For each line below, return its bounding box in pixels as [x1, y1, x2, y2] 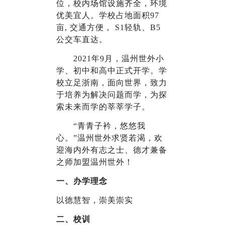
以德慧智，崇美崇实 [56, 196, 138, 205]
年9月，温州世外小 [91, 54, 164, 63]
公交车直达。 [56, 35, 107, 44]
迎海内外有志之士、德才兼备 [56, 146, 167, 155]
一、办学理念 [56, 177, 107, 186]
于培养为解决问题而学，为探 [56, 90, 167, 99]
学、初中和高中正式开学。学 [56, 66, 167, 75]
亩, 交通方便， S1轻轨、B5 [56, 23, 161, 32]
